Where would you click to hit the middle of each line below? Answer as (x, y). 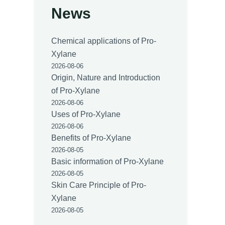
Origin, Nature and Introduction (106, 78)
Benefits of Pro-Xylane (91, 138)
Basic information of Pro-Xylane (108, 162)
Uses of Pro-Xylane (86, 115)
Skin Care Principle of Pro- (99, 185)
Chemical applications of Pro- (104, 41)
